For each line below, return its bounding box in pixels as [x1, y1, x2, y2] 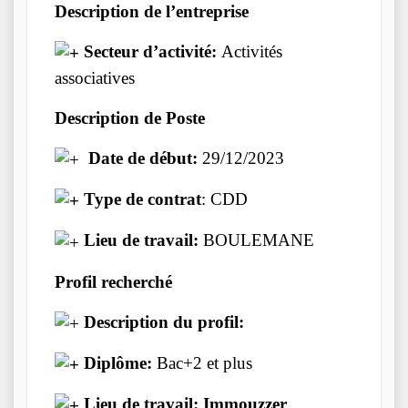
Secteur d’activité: [84, 41, 217, 61]
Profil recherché [55, 271, 172, 291]
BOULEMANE [199, 230, 314, 250]
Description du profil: [84, 311, 244, 331]
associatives [55, 68, 135, 88]
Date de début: [88, 148, 198, 168]
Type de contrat [79, 189, 201, 209]
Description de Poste [55, 108, 205, 128]
